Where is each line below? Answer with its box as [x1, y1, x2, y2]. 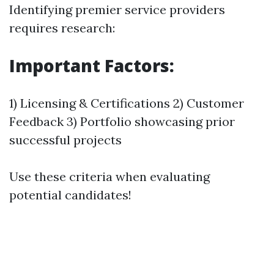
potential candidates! [9, 187, 131, 202]
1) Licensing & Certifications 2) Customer [9, 95, 244, 111]
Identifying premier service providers [9, 2, 225, 17]
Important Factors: [9, 54, 174, 77]
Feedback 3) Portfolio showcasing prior [9, 114, 235, 129]
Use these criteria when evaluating [9, 169, 210, 184]
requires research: [9, 20, 115, 35]
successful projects [9, 132, 122, 147]
